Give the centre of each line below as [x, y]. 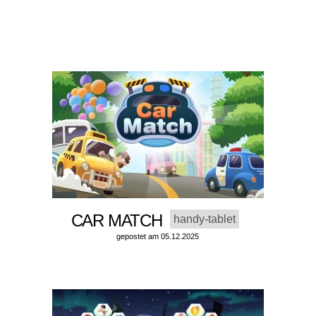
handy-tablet [205, 219]
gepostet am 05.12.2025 [158, 237]
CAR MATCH [121, 221]
